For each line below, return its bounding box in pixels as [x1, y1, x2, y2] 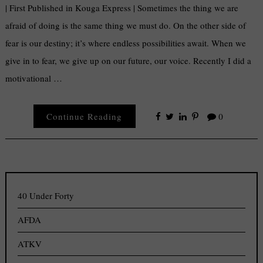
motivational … [5, 72, 63, 84]
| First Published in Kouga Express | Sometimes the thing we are [5, 1, 239, 14]
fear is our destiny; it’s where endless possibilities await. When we [5, 36, 247, 49]
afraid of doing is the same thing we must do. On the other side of [5, 19, 247, 31]
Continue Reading [46, 110, 123, 123]
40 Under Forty [18, 190, 75, 202]
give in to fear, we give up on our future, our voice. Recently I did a [5, 54, 252, 66]
